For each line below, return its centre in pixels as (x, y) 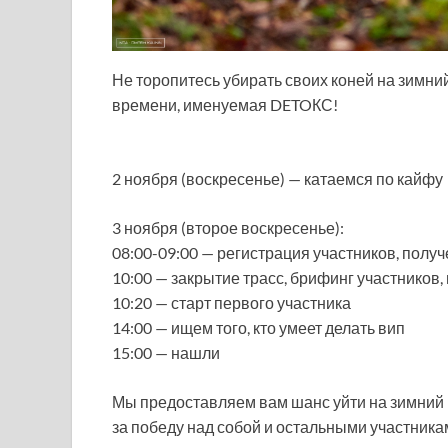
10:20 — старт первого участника (231, 303)
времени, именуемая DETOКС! (225, 105)
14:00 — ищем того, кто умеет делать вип (258, 328)
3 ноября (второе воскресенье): (228, 228)
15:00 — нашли (166, 353)
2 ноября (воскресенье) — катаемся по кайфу (277, 179)
